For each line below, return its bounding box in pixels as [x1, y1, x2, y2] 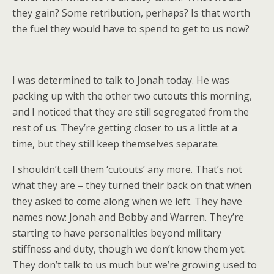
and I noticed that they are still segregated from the [12, 105, 249, 119]
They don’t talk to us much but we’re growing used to [12, 258, 257, 272]
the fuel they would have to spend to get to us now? [12, 22, 250, 35]
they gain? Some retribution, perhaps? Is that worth [12, 6, 250, 20]
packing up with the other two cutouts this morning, [12, 89, 252, 103]
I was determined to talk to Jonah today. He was [12, 73, 229, 87]
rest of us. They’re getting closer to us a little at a [12, 121, 237, 135]
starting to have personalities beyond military [12, 226, 221, 240]
